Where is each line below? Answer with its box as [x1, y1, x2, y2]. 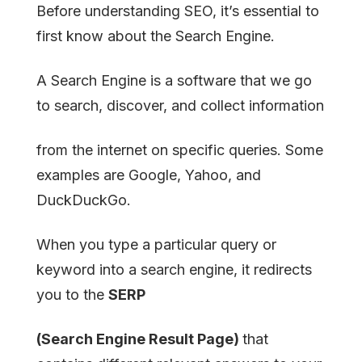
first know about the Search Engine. [36, 27, 275, 44]
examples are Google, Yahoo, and [36, 166, 261, 183]
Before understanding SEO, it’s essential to [36, 2, 319, 19]
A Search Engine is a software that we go [36, 71, 312, 89]
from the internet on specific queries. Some [36, 141, 323, 158]
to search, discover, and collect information [36, 96, 324, 114]
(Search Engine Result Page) [36, 330, 242, 347]
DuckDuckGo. [36, 191, 131, 208]
